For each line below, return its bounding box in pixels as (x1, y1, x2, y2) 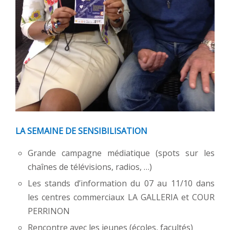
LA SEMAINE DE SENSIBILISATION (15, 125, 147, 137)
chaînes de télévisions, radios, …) (28, 161, 152, 173)
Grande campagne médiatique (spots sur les (28, 147, 215, 159)
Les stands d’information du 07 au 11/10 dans (28, 178, 215, 189)
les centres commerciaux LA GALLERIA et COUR (28, 191, 215, 203)
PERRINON (28, 205, 70, 217)
